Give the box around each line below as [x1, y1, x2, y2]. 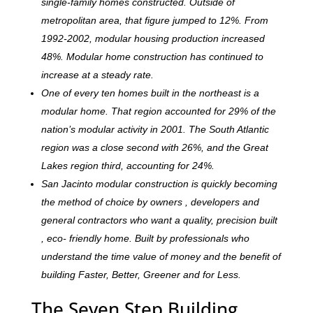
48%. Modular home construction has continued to [41, 51, 263, 63]
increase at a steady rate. [41, 69, 154, 81]
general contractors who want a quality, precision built [41, 214, 277, 226]
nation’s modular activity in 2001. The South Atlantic [41, 124, 269, 136]
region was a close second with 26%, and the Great [41, 142, 268, 154]
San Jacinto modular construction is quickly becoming [41, 178, 277, 190]
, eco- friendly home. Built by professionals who [41, 233, 249, 245]
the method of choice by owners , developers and [41, 196, 259, 208]
